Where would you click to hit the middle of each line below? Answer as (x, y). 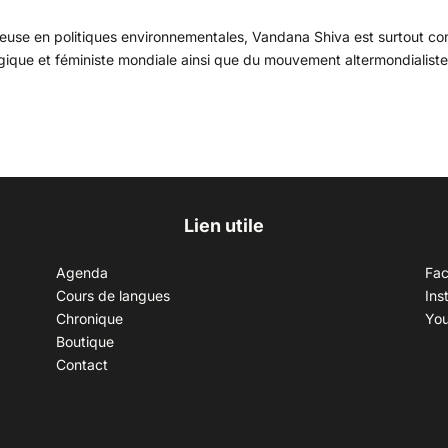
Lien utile (223, 225)
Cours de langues (112, 295)
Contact (81, 364)
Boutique (84, 341)
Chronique (89, 318)
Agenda (81, 272)
